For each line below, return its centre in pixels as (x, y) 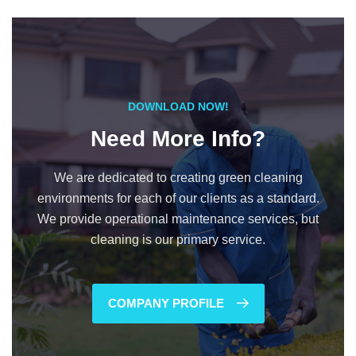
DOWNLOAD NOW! (178, 106)
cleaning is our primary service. (178, 240)
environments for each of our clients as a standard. (178, 198)
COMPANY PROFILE (167, 303)
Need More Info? (178, 139)
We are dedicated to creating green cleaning (178, 178)
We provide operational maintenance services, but (178, 219)
